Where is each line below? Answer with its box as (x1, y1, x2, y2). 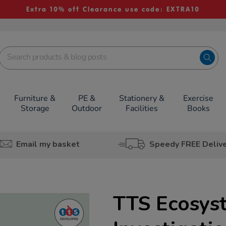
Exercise (183, 93, 214, 104)
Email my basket (16, 138, 80, 150)
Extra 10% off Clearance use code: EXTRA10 (26, 5, 200, 14)
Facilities (125, 103, 158, 114)
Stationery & (119, 93, 164, 104)
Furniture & (14, 93, 56, 104)
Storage (20, 103, 49, 114)
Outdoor (72, 103, 102, 114)
